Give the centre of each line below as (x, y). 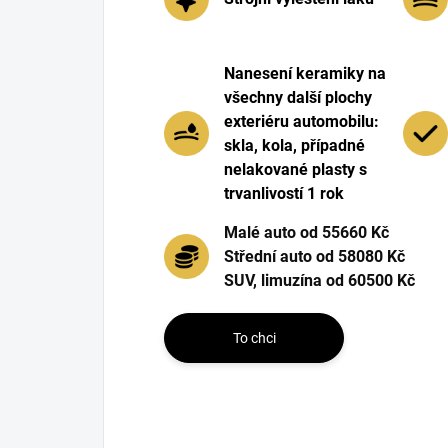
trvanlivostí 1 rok (284, 193)
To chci (254, 337)
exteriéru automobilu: (301, 121)
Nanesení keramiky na (305, 73)
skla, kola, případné (294, 145)
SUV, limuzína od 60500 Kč (319, 280)
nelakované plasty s (295, 169)
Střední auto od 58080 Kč (314, 256)
